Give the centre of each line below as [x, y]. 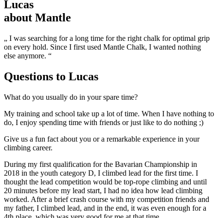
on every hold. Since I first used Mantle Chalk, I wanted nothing [102, 47]
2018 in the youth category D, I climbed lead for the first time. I [101, 173]
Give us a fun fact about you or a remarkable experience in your [102, 139]
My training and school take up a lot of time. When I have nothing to [109, 114]
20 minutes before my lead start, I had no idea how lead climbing [103, 191]
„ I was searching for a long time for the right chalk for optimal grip [107, 38]
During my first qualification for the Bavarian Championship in [100, 164]
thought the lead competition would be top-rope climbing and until [105, 182]
